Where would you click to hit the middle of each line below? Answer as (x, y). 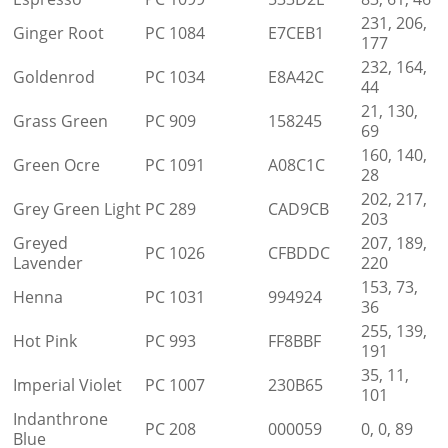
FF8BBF (294, 340)
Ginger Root (58, 32)
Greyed (40, 242)
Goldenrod (54, 76)
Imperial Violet (67, 384)
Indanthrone (60, 418)
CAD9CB (298, 208)
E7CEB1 (296, 32)
